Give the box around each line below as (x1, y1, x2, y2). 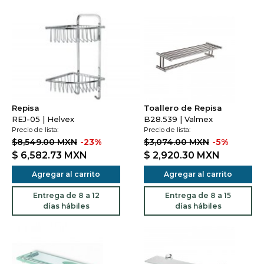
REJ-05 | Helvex (12, 114, 74, 124)
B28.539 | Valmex (144, 114, 213, 124)
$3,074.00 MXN (144, 137, 209, 147)
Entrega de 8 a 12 (32, 191, 100, 200)
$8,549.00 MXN (12, 137, 77, 147)
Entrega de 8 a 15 (165, 191, 231, 200)
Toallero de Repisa (144, 103, 222, 113)
